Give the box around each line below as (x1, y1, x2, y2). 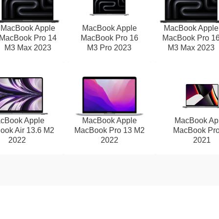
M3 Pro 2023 (87, 44, 132, 52)
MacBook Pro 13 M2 (74, 126, 145, 134)
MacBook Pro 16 (80, 34, 138, 42)
